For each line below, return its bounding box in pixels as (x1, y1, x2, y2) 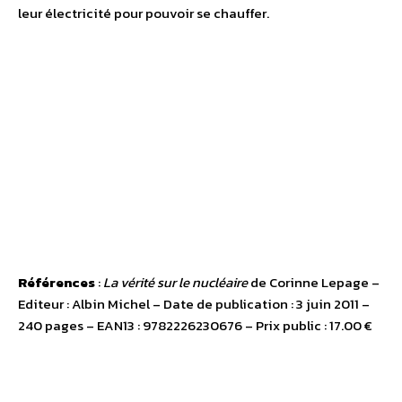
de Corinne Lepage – (248, 272, 380, 293)
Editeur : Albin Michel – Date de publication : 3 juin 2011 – (18, 293, 370, 315)
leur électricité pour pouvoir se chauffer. (18, 3, 269, 24)
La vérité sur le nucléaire (103, 272, 248, 293)
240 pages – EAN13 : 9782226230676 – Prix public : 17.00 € (18, 315, 372, 336)
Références (18, 272, 95, 293)
